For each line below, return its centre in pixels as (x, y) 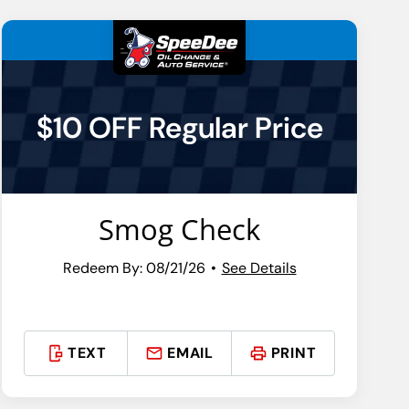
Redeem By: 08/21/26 (134, 267)
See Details (259, 267)
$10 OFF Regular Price (179, 128)
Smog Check (180, 230)
